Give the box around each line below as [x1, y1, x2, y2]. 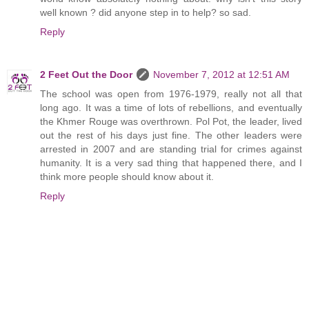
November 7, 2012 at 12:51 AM [153, 68, 290, 80]
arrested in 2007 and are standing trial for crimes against [40, 143, 302, 154]
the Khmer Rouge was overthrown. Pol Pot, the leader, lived [40, 115, 302, 127]
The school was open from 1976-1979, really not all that [40, 88, 302, 99]
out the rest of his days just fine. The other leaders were [40, 129, 302, 141]
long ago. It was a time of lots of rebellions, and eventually [40, 101, 302, 113]
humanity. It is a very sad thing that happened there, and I [40, 157, 302, 168]
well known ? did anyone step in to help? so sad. [40, 6, 251, 18]
